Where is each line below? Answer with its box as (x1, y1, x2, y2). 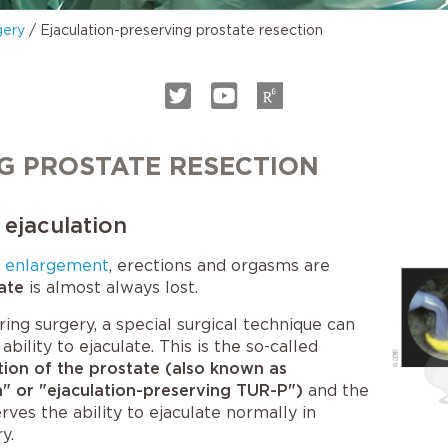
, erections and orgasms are (109, 256, 330, 275)
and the (303, 381, 369, 400)
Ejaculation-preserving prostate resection (40, 22, 323, 39)
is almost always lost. (24, 278, 198, 297)
